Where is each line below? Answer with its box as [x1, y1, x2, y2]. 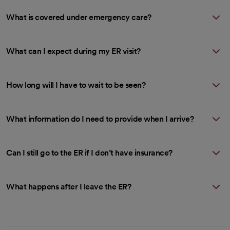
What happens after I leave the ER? [6, 182, 131, 192]
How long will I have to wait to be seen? [6, 80, 145, 90]
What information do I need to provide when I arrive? [6, 114, 194, 124]
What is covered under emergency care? [6, 12, 151, 23]
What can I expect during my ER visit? [6, 46, 141, 56]
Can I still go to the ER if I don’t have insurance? [6, 148, 172, 158]
